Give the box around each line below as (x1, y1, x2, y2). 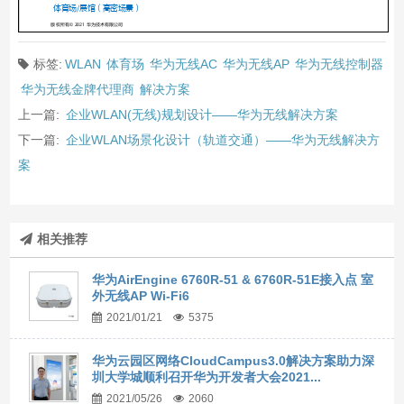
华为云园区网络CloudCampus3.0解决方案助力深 (92, 353, 375, 369)
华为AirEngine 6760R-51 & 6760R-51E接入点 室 (92, 272, 374, 288)
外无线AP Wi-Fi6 (92, 289, 190, 304)
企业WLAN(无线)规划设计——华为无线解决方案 (65, 107, 338, 123)
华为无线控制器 (294, 57, 383, 72)
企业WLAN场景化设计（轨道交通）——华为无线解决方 (65, 133, 380, 148)
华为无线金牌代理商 (20, 82, 134, 97)
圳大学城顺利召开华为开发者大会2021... (92, 370, 322, 385)
